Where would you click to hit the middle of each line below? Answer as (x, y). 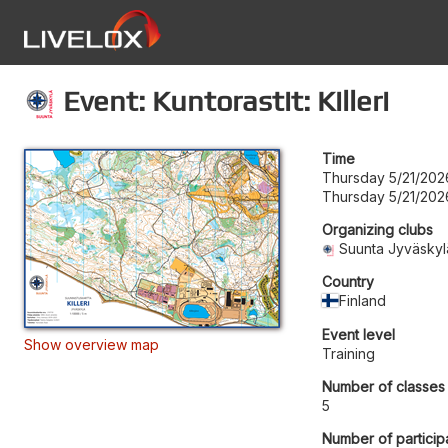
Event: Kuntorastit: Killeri (222, 100)
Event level (358, 334)
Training (348, 353)
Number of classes (383, 386)
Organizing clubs (377, 229)
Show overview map (91, 344)
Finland (363, 300)
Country (348, 281)
